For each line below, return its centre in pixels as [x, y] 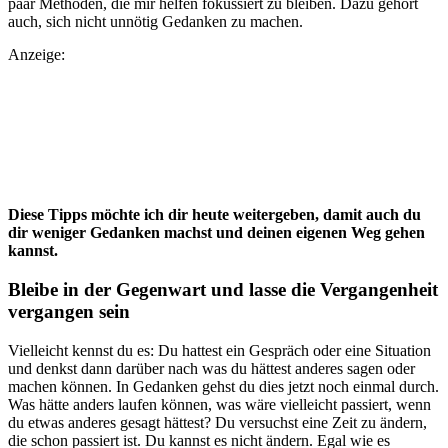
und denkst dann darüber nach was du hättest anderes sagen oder [211, 368]
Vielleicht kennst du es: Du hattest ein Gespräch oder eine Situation [219, 350]
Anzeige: [36, 55]
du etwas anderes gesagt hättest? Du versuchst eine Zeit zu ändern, [217, 422]
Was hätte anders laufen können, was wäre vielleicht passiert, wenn [219, 404]
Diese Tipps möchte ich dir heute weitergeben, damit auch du [214, 215]
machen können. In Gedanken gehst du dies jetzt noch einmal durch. [223, 386]
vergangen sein [69, 311]
